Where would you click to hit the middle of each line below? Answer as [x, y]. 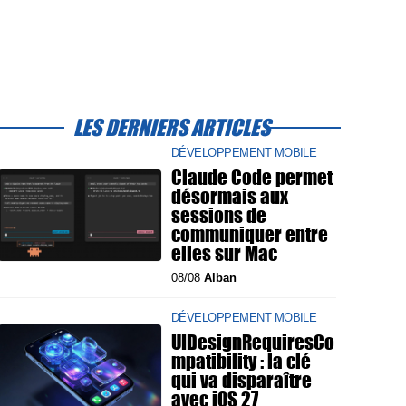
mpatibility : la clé [241, 361]
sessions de [219, 215]
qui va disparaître [242, 380]
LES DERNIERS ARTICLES [171, 127]
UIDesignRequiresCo [253, 342]
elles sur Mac [224, 253]
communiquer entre [250, 234]
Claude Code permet [252, 177]
